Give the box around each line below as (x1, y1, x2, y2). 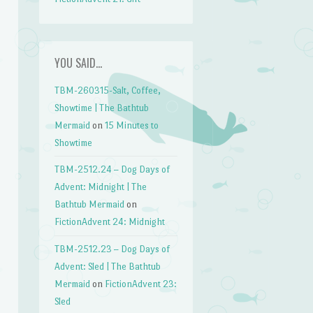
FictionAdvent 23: (105, 278, 177, 289)
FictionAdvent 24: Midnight (54, 217, 166, 228)
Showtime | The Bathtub (54, 102, 150, 113)
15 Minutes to (105, 119, 159, 131)
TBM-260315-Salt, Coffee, (54, 85, 161, 96)
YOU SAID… (54, 54, 103, 71)
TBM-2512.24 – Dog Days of (54, 164, 170, 175)
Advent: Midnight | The (54, 182, 147, 193)
